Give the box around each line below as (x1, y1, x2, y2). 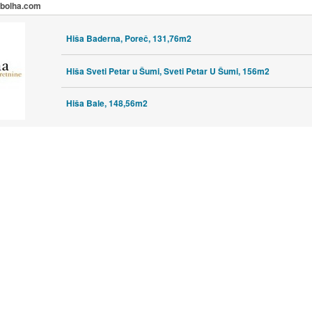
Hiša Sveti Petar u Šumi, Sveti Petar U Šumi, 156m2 (65, 64, 270, 77)
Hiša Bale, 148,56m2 (65, 97, 148, 110)
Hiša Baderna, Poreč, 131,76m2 (65, 31, 192, 45)
